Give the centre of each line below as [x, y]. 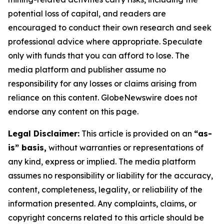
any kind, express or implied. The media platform [102, 161]
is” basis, [27, 147]
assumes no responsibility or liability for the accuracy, [110, 175]
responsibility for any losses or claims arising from [102, 83]
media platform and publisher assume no [87, 69]
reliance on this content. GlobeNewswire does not [103, 97]
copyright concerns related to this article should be [106, 217]
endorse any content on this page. [73, 111]
